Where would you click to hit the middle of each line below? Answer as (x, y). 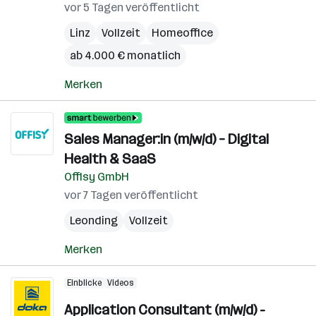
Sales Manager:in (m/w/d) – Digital (166, 139)
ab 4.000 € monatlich (125, 55)
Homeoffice (182, 33)
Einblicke (84, 283)
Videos (121, 283)
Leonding (94, 220)
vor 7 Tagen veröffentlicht (131, 195)
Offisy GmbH (97, 177)
